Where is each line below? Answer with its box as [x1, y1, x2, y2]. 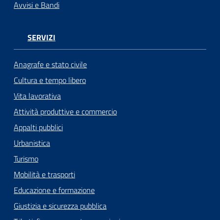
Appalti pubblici [14, 121, 63, 134]
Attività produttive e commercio [14, 106, 117, 118]
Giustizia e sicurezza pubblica [14, 200, 107, 212]
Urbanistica [14, 137, 50, 149]
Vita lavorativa [14, 90, 61, 102]
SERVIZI [27, 31, 55, 43]
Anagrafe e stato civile [14, 58, 87, 71]
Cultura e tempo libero [14, 74, 86, 86]
